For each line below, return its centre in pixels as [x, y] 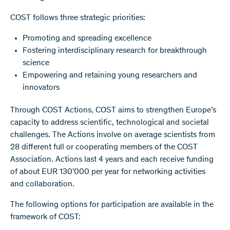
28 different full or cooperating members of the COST [104, 147]
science [36, 63]
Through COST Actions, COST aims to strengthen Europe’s [113, 110]
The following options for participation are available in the [112, 205]
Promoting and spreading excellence [87, 38]
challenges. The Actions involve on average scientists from [113, 135]
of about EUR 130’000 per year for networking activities [108, 172]
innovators [41, 88]
